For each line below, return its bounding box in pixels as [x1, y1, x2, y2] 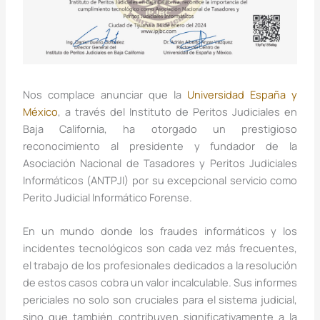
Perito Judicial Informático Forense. [22, 189, 192, 204]
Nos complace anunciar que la [22, 86, 188, 101]
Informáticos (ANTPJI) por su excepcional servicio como [22, 172, 298, 187]
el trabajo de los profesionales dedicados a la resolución [22, 257, 298, 272]
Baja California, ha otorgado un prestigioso [22, 121, 298, 136]
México [22, 104, 58, 119]
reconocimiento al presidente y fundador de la [22, 138, 298, 153]
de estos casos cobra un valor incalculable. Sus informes [22, 274, 298, 289]
